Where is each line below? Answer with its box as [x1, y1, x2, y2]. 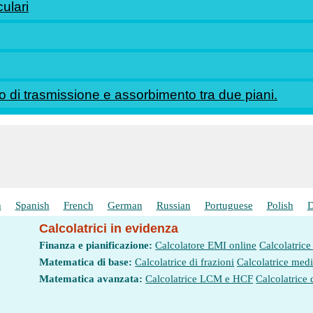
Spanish [15, 200, 50, 211]
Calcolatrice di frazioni [135, 256, 235, 268]
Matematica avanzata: [39, 273, 143, 284]
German [107, 200, 143, 211]
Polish [266, 200, 293, 211]
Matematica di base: [39, 256, 133, 268]
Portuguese [204, 200, 253, 211]
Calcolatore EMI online [155, 240, 257, 251]
